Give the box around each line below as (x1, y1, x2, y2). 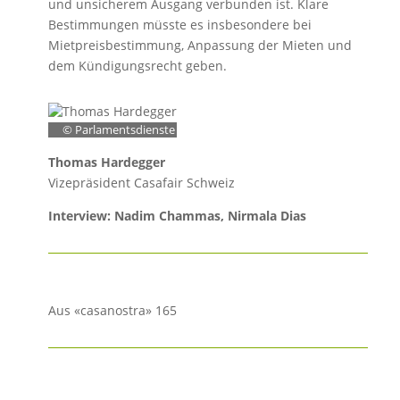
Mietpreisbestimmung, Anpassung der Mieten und (47, 37, 352, 54)
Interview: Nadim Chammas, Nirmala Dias (47, 207, 306, 225)
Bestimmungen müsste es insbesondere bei (47, 16, 312, 34)
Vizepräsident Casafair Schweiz (47, 174, 235, 192)
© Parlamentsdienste (62, 122, 175, 138)
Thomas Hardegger (47, 154, 165, 171)
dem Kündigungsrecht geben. (47, 57, 227, 75)
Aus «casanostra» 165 (47, 302, 180, 320)
